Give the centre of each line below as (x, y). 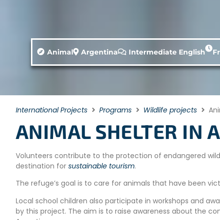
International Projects (52, 110)
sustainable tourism (101, 166)
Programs (115, 110)
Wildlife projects (170, 110)
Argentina (100, 52)
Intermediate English (167, 52)
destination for (42, 166)
